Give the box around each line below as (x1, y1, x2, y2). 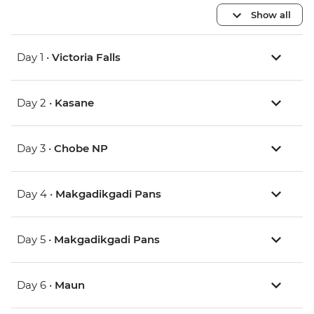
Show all (251, 8, 291, 20)
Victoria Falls (52, 50, 121, 64)
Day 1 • (17, 50, 52, 64)
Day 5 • (17, 233, 54, 247)
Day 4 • (17, 187, 55, 201)
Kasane (55, 96, 94, 110)
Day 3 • (17, 142, 54, 156)
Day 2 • (17, 96, 55, 110)
